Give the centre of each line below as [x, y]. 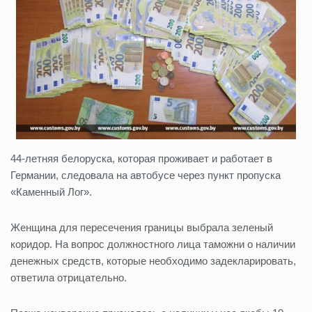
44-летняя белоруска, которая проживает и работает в [141, 159]
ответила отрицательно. [69, 278]
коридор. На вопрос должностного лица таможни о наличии [153, 244]
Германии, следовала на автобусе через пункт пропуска [146, 175]
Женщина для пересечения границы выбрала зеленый [142, 228]
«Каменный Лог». [51, 192]
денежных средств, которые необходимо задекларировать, [153, 261]
